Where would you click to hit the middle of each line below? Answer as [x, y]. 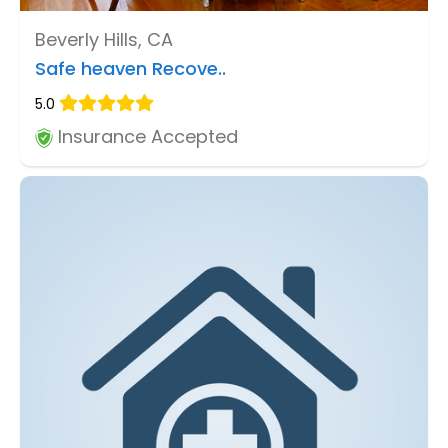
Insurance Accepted [145, 137]
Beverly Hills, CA [104, 40]
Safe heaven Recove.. [130, 69]
